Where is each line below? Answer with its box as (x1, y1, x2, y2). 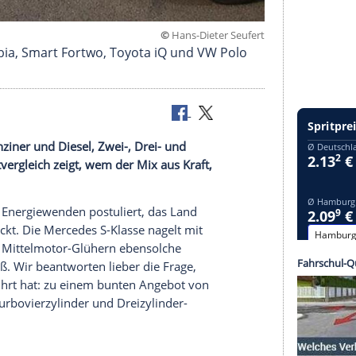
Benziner (51, 312, 110, 332)
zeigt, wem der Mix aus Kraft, (133, 334, 329, 354)
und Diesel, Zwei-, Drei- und (109, 312, 298, 332)
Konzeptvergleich (20, 334, 133, 354)
